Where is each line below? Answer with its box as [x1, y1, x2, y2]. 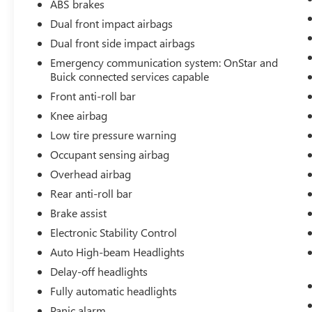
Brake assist [50, 205, 107, 220]
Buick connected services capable [50, 68, 210, 84]
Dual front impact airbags [50, 15, 173, 31]
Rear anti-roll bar [50, 185, 133, 201]
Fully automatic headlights [50, 283, 178, 298]
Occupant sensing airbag [50, 146, 170, 162]
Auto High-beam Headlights [50, 244, 185, 259]
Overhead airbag [50, 166, 132, 181]
